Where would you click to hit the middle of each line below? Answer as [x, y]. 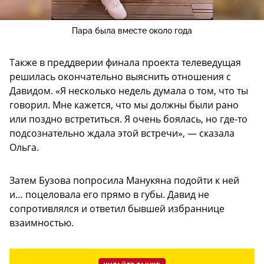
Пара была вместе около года [132, 30]
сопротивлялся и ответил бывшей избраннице [117, 208]
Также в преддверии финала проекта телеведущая [125, 62]
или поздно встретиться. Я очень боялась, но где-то [128, 119]
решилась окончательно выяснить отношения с [120, 76]
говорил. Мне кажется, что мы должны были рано [124, 105]
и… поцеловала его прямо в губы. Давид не [109, 194]
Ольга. [24, 147]
